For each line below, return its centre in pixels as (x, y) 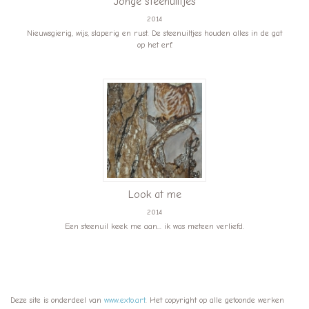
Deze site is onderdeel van (57, 300)
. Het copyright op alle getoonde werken (215, 300)
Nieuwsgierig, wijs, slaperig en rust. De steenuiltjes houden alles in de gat (154, 33)
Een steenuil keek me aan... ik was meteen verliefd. (154, 226)
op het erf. (154, 45)
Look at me (154, 195)
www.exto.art (125, 300)
